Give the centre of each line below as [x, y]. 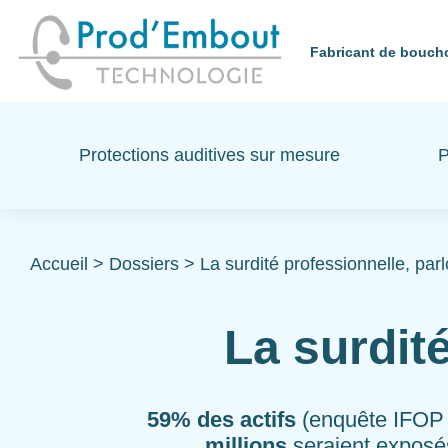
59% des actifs [224, 419]
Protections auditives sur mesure [209, 154]
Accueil [59, 264]
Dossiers [144, 264]
